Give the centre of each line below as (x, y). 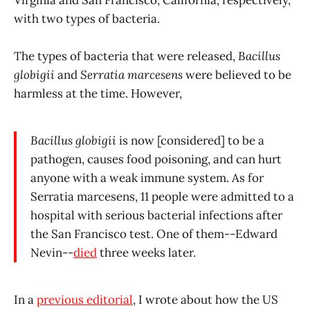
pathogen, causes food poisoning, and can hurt (156, 159)
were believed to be (237, 75)
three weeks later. (146, 253)
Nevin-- (52, 253)
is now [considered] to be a (192, 141)
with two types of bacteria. (87, 19)
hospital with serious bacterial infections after (156, 216)
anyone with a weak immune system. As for (147, 178)
